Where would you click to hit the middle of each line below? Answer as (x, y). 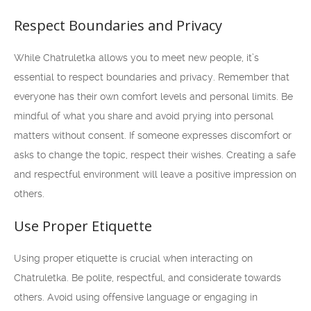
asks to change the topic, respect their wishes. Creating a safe (155, 155)
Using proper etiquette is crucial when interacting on (133, 258)
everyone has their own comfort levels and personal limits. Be (153, 96)
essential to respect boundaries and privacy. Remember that (152, 77)
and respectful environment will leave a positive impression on (155, 174)
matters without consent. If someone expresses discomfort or (153, 135)
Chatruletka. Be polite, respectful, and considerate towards (148, 278)
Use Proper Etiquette (83, 226)
